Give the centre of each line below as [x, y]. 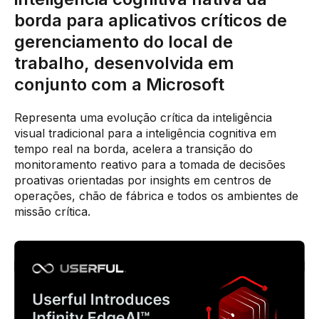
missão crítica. [52, 211]
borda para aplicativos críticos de [151, 20]
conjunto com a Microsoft [119, 84]
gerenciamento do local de [124, 41]
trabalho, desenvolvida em [124, 63]
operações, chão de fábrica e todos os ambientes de [156, 195]
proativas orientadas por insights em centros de [143, 180]
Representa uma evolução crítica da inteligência [143, 117]
